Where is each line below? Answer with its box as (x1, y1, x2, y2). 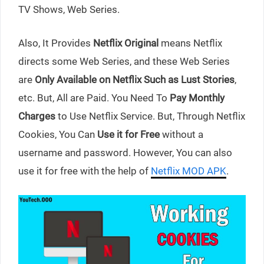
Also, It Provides (18, 37, 93, 49)
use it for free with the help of (18, 164, 151, 177)
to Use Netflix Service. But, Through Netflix (55, 110, 245, 122)
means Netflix (159, 37, 222, 49)
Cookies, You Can (18, 128, 97, 140)
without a (160, 128, 203, 140)
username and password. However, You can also (18, 146, 232, 159)
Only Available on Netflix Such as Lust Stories (35, 73, 235, 85)
